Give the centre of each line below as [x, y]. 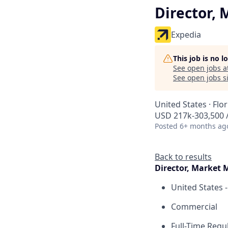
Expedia [186, 35]
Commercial [194, 207]
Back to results [183, 157]
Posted [166, 126]
